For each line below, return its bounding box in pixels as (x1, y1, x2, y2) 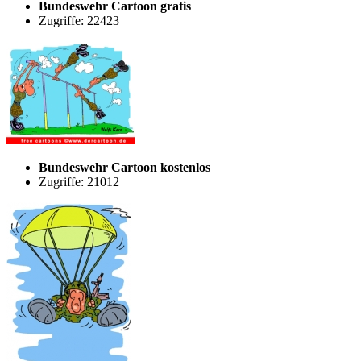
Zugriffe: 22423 (39, 13, 119, 27)
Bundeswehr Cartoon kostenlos (39, 160, 210, 174)
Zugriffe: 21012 (39, 174, 119, 189)
